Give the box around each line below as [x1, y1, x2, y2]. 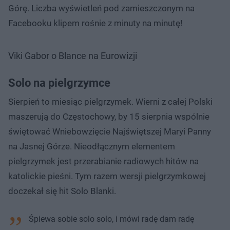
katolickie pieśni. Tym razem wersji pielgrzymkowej [8, 170, 206, 181]
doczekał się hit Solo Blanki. [8, 185, 116, 196]
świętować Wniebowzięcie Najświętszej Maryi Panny [8, 126, 211, 137]
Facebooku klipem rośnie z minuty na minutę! [8, 17, 182, 28]
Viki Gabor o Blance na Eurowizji [8, 50, 137, 61]
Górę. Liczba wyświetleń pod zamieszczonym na [8, 3, 195, 13]
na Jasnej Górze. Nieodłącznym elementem [8, 141, 175, 151]
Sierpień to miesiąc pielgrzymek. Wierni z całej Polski [8, 96, 213, 107]
